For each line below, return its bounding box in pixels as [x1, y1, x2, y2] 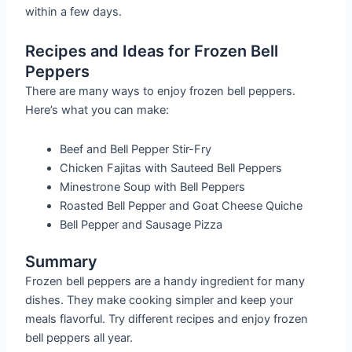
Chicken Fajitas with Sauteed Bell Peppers [60, 160, 283, 175]
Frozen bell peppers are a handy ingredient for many [25, 273, 306, 288]
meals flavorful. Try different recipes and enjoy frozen [25, 311, 309, 326]
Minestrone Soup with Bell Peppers [60, 179, 246, 194]
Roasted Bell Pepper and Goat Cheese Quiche [60, 198, 303, 213]
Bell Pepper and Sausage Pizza [60, 217, 223, 232]
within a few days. [25, 4, 123, 19]
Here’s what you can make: [25, 103, 170, 118]
